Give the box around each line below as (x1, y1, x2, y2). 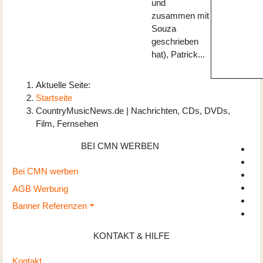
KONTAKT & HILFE (93, 231, 170, 241)
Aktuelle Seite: (36, 80, 95, 90)
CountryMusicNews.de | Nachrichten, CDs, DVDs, (36, 106, 230, 116)
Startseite (36, 93, 72, 103)
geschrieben (151, 36, 198, 47)
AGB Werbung (12, 183, 68, 194)
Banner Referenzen (12, 201, 87, 211)
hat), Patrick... (151, 49, 205, 60)
